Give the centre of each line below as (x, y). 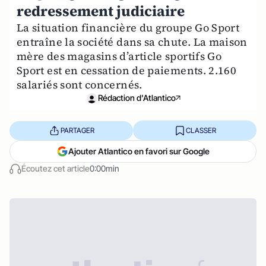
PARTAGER (77, 130)
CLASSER (201, 130)
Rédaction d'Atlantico (137, 98)
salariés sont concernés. (80, 85)
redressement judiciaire (101, 11)
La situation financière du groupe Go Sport (128, 28)
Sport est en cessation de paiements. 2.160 (127, 70)
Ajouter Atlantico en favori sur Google (139, 151)
